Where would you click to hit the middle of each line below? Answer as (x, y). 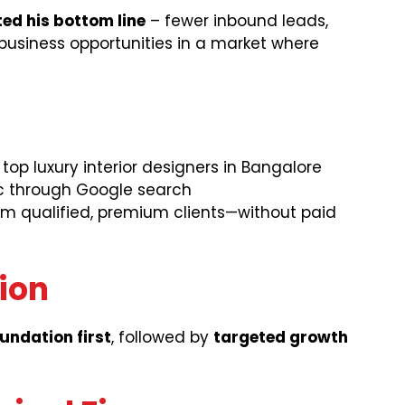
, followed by (162, 337)
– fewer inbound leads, (237, 20)
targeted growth (281, 337)
